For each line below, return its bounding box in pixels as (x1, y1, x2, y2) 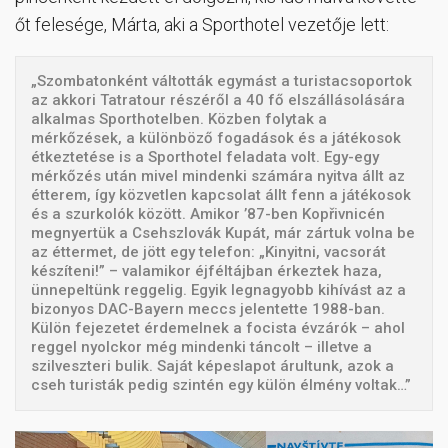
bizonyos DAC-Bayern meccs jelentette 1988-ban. (31, 299, 385, 318)
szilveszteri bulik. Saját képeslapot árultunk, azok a (31, 356, 394, 375)
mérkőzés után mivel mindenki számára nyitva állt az (31, 166, 405, 185)
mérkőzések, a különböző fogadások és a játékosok (31, 128, 401, 147)
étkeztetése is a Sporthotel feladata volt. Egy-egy (31, 147, 379, 166)
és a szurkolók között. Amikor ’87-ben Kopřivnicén (31, 204, 385, 223)
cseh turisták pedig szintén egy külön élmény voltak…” (31, 375, 411, 394)
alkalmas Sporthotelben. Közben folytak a (31, 109, 327, 128)
